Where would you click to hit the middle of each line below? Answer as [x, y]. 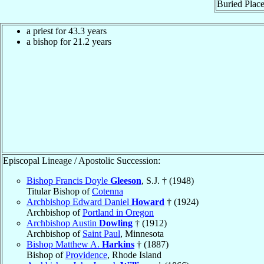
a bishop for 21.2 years [69, 41]
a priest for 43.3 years [67, 31]
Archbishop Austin [63, 223]
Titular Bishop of [59, 191]
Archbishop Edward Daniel [79, 202]
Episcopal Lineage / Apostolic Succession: [82, 160]
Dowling [116, 223]
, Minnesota [142, 233]
